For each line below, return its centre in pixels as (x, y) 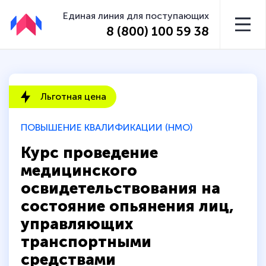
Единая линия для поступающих (136, 15)
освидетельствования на (121, 188)
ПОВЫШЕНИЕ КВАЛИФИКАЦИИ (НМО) (107, 128)
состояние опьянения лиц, (127, 206)
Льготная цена (73, 97)
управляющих (77, 224)
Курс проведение (89, 153)
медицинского (79, 170)
